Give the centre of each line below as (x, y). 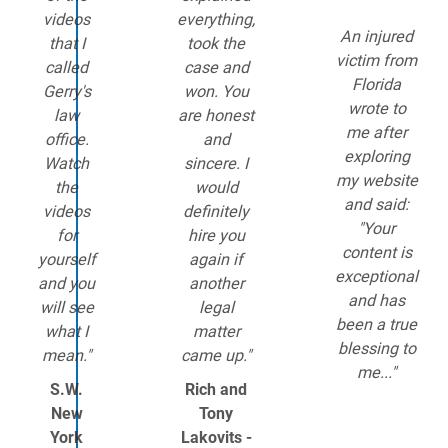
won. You (216, 91)
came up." (216, 355)
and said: (376, 204)
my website (376, 180)
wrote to (376, 108)
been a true (376, 324)
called (66, 67)
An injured (376, 36)
